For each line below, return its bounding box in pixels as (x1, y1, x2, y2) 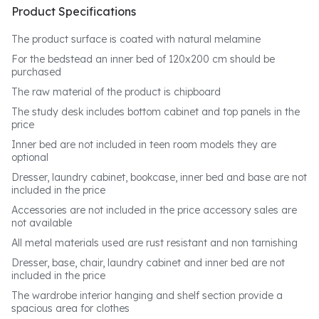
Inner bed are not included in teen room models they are (11, 138, 276, 151)
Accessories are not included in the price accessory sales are (11, 204, 297, 216)
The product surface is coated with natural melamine (11, 33, 261, 46)
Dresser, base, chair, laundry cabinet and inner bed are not (11, 256, 285, 269)
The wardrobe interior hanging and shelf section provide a (11, 289, 283, 302)
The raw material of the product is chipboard (11, 85, 221, 98)
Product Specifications (11, 4, 136, 19)
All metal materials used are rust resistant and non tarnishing (11, 236, 298, 249)
